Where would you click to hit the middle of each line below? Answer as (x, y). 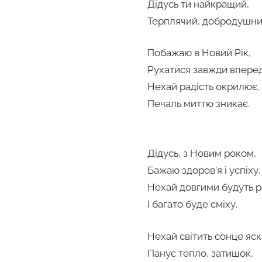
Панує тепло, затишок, (200, 253)
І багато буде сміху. (192, 204)
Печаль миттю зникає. (199, 104)
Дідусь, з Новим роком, (202, 154)
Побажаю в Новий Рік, (199, 53)
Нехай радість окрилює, (204, 87)
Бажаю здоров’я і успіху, (204, 170)
